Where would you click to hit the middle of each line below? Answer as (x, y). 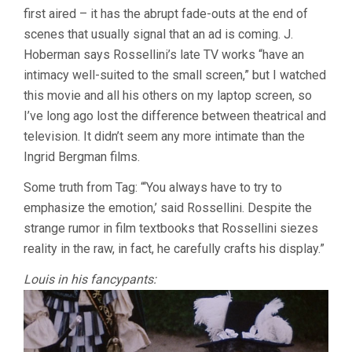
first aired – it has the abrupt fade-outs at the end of (166, 14)
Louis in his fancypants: (90, 280)
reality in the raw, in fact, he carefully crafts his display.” (174, 249)
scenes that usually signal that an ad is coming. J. (158, 35)
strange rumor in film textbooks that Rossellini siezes (171, 229)
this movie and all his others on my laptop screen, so (168, 96)
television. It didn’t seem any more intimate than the (164, 137)
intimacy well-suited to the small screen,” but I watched (175, 75)
